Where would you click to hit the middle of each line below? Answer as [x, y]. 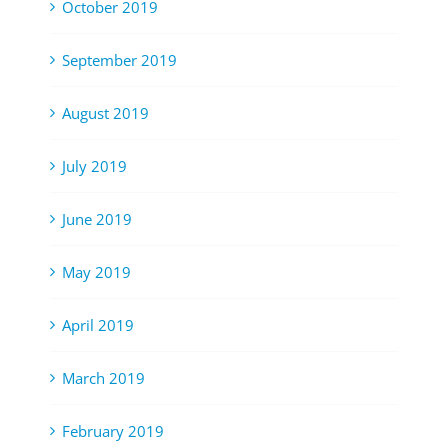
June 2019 [97, 219]
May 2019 [96, 272]
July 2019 [94, 166]
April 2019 [98, 325]
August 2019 [105, 113]
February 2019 [113, 431]
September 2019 [119, 60]
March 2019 [103, 378]
